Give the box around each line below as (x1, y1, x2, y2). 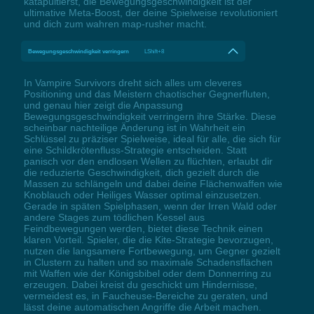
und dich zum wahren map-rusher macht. (23, 18, 207, 29)
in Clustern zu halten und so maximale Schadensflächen (23, 256, 273, 268)
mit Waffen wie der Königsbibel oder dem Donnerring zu (23, 267, 271, 279)
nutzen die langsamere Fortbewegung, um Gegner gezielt (23, 245, 280, 257)
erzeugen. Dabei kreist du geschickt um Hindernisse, (23, 278, 257, 290)
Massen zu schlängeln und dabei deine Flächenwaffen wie (23, 177, 282, 189)
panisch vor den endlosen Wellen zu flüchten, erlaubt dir (23, 155, 273, 167)
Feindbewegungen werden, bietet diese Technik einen (23, 222, 263, 234)
